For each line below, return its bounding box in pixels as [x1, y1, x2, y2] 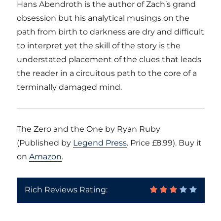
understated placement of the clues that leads [17, 55, 202, 64]
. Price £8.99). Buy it [127, 138, 202, 147]
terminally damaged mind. [17, 82, 122, 92]
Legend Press [73, 138, 127, 147]
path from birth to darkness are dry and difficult [17, 27, 205, 37]
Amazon [29, 152, 62, 161]
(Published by [17, 138, 74, 147]
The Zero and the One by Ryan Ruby [17, 124, 161, 134]
